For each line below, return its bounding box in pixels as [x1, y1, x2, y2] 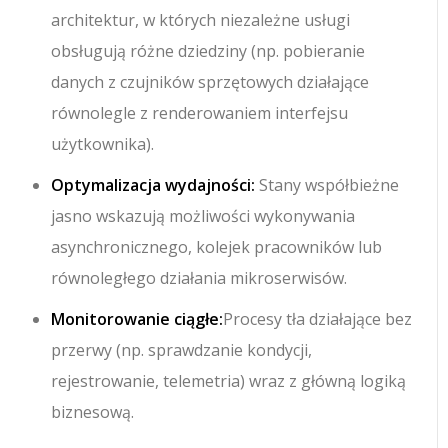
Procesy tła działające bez [223, 308, 413, 331]
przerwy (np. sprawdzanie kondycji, [51, 339, 313, 362]
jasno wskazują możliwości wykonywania [51, 205, 356, 228]
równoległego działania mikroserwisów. [51, 267, 348, 290]
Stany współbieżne [255, 174, 400, 197]
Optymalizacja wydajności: [51, 174, 256, 197]
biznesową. [51, 401, 135, 424]
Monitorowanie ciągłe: [51, 308, 224, 331]
